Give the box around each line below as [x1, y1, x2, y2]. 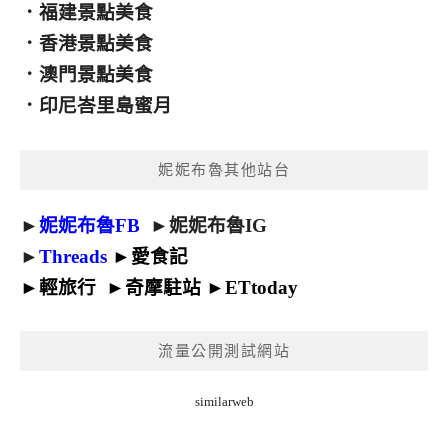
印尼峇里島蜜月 [39, 95, 172, 117]
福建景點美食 [39, 2, 153, 24]
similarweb [194, 393, 254, 409]
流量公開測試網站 [158, 342, 290, 359]
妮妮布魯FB [39, 214, 140, 236]
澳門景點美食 [39, 64, 153, 86]
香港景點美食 [39, 33, 153, 55]
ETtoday [225, 276, 298, 298]
